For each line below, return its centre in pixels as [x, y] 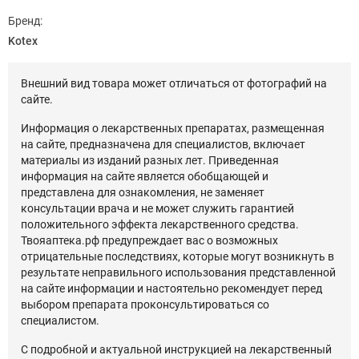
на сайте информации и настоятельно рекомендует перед [171, 288]
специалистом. [60, 321]
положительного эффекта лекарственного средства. [160, 224]
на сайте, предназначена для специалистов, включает [163, 144]
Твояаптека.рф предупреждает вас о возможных [149, 240]
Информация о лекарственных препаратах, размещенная [173, 128]
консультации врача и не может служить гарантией [157, 208]
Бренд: [25, 21]
